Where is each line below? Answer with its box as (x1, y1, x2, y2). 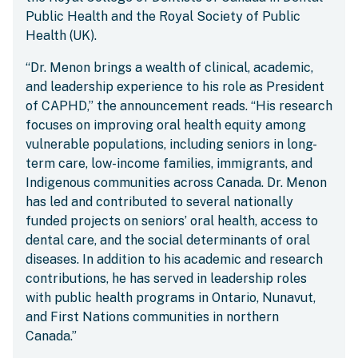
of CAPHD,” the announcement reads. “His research (26, 98, 332, 113)
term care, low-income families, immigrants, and (26, 156, 312, 171)
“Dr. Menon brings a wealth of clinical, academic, (26, 60, 313, 75)
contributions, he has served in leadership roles (26, 271, 307, 286)
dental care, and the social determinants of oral (26, 233, 310, 248)
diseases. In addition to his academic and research (26, 252, 323, 267)
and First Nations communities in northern (26, 309, 279, 324)
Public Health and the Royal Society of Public (26, 9, 300, 24)
